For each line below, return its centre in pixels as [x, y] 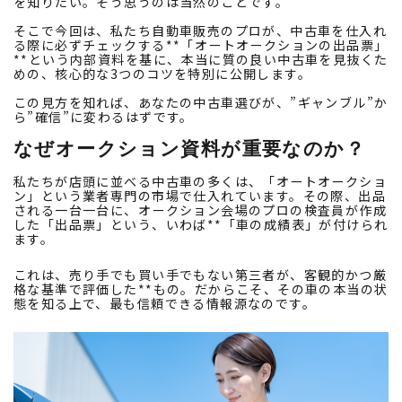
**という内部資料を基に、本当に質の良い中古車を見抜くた [201, 60]
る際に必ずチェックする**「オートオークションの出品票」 [201, 45]
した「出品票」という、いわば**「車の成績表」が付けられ [201, 225]
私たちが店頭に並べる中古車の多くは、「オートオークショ [201, 182]
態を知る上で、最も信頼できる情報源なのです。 [165, 304]
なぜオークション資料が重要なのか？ [189, 149]
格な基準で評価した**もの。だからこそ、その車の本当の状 [201, 289]
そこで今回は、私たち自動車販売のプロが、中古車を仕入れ [201, 31]
